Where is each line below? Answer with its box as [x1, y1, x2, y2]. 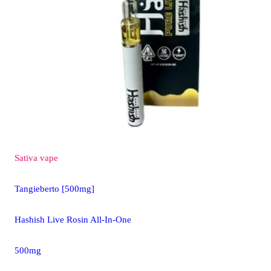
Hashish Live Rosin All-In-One [15, 215, 131, 225]
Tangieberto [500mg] [15, 184, 94, 194]
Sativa [15, 153, 38, 163]
